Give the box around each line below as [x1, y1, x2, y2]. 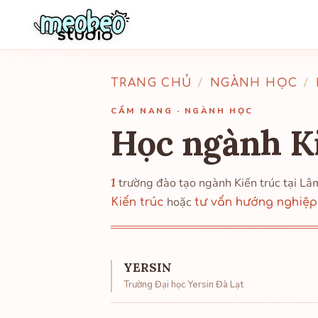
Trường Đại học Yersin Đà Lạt [124, 278, 243, 291]
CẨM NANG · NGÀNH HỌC [111, 105, 253, 116]
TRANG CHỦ [111, 77, 192, 89]
